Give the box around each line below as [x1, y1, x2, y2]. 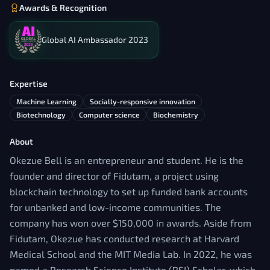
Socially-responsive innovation [90, 97, 195, 105]
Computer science [79, 110, 140, 119]
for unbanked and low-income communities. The [10, 201, 221, 213]
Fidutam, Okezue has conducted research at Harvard [10, 233, 239, 244]
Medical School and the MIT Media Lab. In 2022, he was [10, 248, 252, 260]
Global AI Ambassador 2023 [42, 34, 148, 45]
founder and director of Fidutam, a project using [10, 170, 219, 181]
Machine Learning [16, 97, 77, 105]
